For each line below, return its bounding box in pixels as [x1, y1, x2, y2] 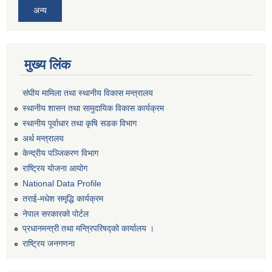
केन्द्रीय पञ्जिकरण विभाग [22, 148, 98, 158]
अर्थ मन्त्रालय [22, 133, 64, 143]
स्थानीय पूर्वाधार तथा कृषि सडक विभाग [22, 118, 137, 128]
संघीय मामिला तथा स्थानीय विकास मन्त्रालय [22, 88, 153, 98]
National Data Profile [22, 178, 101, 189]
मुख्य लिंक [24, 56, 70, 72]
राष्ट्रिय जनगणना [22, 239, 75, 249]
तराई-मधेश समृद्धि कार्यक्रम [22, 193, 103, 203]
